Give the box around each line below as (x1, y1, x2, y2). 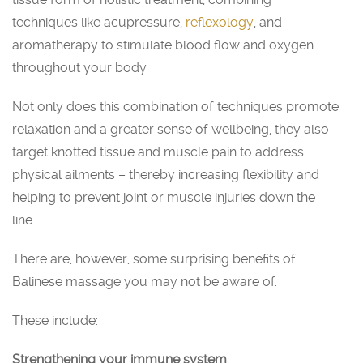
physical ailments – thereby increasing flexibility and (12, 166, 319, 182)
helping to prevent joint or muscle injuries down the (12, 189, 315, 205)
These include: (12, 312, 98, 328)
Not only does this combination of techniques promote (12, 98, 339, 114)
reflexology (186, 14, 254, 30)
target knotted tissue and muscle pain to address (12, 143, 304, 160)
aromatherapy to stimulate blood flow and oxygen (12, 36, 314, 53)
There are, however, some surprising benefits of (12, 250, 296, 267)
